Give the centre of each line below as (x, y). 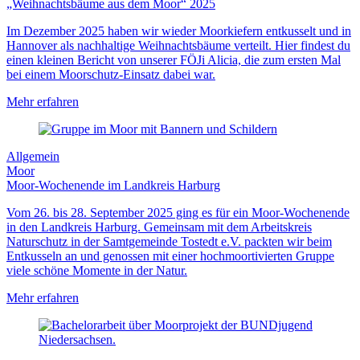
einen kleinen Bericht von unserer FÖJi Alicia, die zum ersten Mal (174, 60)
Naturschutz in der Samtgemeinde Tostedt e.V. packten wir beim (169, 242)
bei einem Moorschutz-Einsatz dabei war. (111, 75)
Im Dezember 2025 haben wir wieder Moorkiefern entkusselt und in (179, 31)
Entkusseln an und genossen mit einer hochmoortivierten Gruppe (170, 256)
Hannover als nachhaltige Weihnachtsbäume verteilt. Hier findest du (178, 46)
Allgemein (33, 157)
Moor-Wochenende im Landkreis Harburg (113, 186)
